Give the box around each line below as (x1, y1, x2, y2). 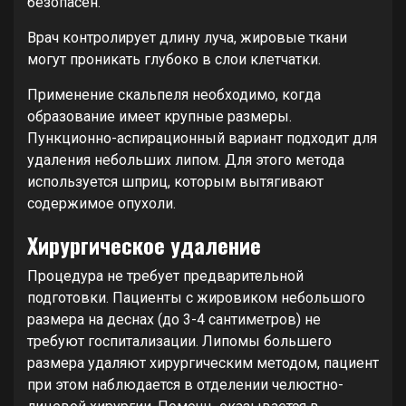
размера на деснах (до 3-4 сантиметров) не (27, 311, 321, 329)
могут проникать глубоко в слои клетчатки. (27, 51, 321, 69)
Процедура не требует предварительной (27, 267, 304, 285)
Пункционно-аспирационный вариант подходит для (27, 130, 377, 148)
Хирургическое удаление (27, 228, 261, 262)
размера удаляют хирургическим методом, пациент (27, 354, 379, 372)
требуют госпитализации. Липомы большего (27, 333, 332, 351)
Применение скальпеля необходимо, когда (27, 86, 321, 104)
